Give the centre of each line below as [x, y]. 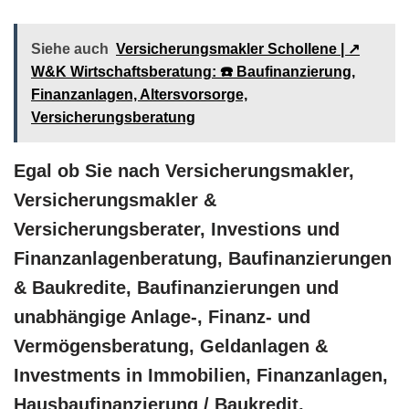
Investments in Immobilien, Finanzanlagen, [201, 375]
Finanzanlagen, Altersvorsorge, [139, 94]
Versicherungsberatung [113, 117]
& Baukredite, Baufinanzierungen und [176, 287]
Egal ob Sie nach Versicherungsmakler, [184, 170]
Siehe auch [70, 48]
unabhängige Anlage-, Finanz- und [162, 316]
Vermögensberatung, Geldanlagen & [171, 346]
